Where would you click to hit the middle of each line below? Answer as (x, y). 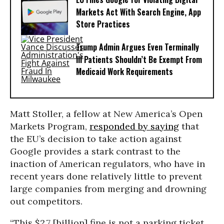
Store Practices (103, 24)
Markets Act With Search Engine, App (138, 12)
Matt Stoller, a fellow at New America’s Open (106, 114)
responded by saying (134, 126)
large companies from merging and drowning (108, 189)
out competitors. (46, 201)
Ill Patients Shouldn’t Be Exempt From (139, 60)
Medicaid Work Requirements (124, 72)
